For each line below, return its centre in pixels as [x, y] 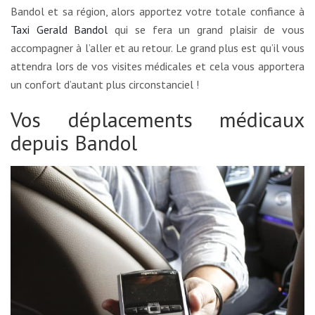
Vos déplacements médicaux [157, 120]
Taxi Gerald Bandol [59, 30]
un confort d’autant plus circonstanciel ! [105, 85]
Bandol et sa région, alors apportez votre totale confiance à [157, 12]
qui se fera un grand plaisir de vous [206, 30]
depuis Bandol [74, 143]
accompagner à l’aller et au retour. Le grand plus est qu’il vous [157, 48]
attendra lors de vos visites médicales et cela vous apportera [157, 66]
